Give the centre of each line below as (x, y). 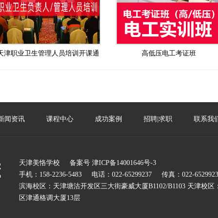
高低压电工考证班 (169, 53)
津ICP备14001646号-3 (123, 163)
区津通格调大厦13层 (50, 198)
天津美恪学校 (39, 163)
